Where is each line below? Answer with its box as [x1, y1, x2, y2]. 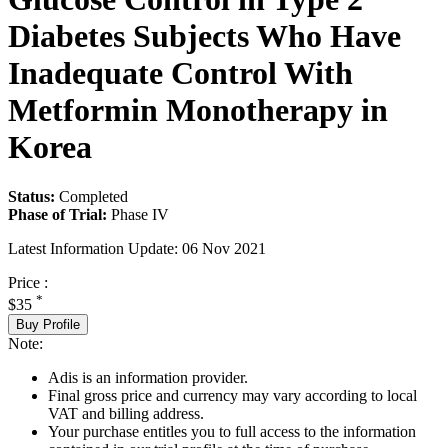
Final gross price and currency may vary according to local [48, 386, 417, 404]
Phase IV [111, 205, 169, 223]
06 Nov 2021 [182, 239, 266, 257]
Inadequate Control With [8, 55, 353, 92]
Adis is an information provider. [48, 368, 248, 386]
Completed [59, 187, 128, 205]
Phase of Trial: [8, 205, 107, 223]
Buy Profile [16, 316, 80, 332]
